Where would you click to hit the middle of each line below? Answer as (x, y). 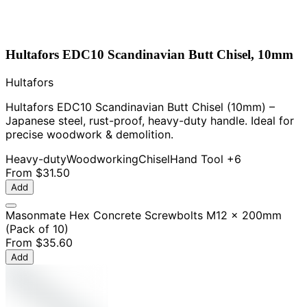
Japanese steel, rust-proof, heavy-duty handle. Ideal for (150, 120)
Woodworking (102, 159)
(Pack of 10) (37, 229)
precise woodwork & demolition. (89, 134)
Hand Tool (197, 159)
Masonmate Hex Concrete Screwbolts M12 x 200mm (144, 215)
